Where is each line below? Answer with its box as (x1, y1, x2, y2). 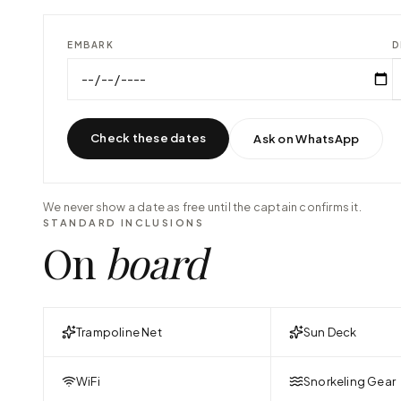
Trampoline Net (76, 324, 162, 339)
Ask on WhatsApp (253, 131, 360, 146)
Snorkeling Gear (303, 373, 396, 388)
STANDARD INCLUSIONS (43, 216, 204, 228)
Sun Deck (303, 324, 357, 339)
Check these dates (90, 130, 207, 145)
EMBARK (67, 39, 115, 50)
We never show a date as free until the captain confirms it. (43, 199, 362, 214)
